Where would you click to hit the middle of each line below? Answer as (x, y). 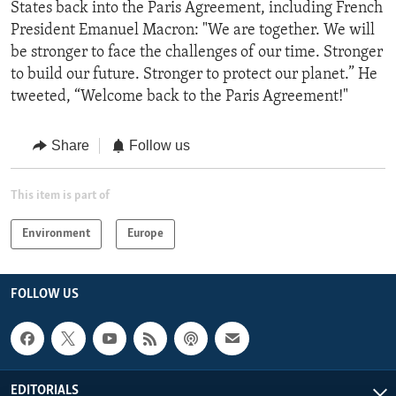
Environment (56, 233)
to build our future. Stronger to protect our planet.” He (194, 75)
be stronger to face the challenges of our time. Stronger (197, 53)
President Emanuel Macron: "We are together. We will (193, 31)
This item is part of (60, 195)
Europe (145, 233)
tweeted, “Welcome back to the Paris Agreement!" (179, 97)
